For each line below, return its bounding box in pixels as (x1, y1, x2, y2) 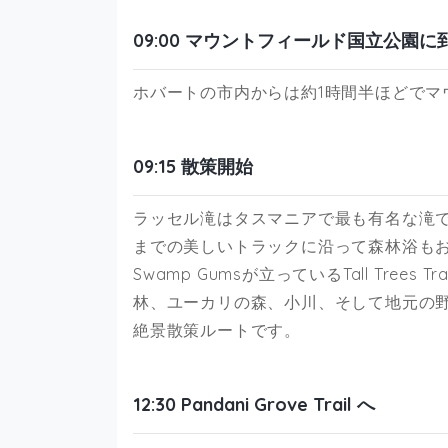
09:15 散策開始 (133, 154, 253, 178)
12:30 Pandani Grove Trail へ (133, 392, 375, 416)
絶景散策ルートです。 (133, 319, 301, 340)
